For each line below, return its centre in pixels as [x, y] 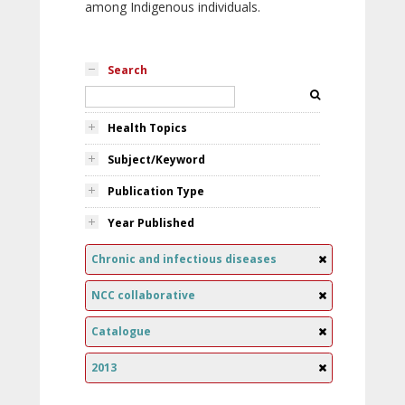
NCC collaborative [143, 295]
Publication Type [156, 191]
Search [127, 70]
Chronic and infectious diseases [184, 259]
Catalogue [121, 331]
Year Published [151, 223]
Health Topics [147, 128]
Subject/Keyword [156, 160]
